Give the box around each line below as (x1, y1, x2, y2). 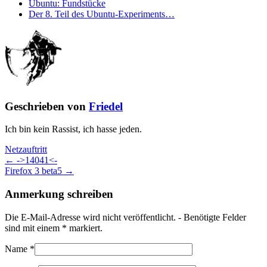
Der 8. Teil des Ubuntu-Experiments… (29, 8, 175, 19)
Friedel (89, 100, 123, 113)
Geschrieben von (5, 100, 89, 113)
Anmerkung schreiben (5, 188, 113, 201)
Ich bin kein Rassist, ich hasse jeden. (5, 124, 142, 135)
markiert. (67, 222, 103, 233)
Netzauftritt (5, 144, 47, 155)
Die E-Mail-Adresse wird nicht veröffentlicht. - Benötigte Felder (5, 212, 246, 222)
